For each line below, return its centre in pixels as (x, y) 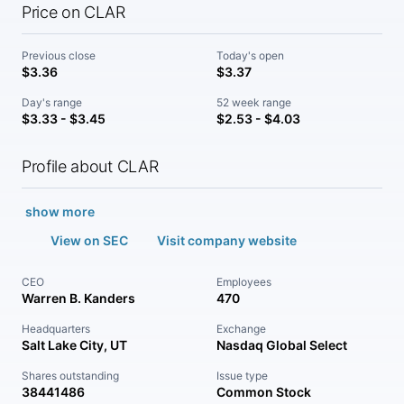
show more (60, 211)
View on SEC (89, 240)
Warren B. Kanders (78, 298)
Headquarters (56, 329)
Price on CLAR (73, 12)
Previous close (59, 55)
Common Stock (264, 392)
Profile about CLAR (90, 166)
